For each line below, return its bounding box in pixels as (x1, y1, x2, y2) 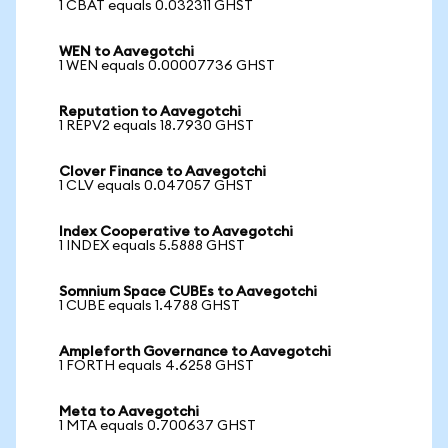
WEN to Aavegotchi (59, 45, 194, 59)
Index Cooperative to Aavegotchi (59, 225, 293, 239)
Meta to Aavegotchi (59, 405, 199, 419)
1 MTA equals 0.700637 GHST (59, 419, 256, 433)
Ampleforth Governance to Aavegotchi (59, 345, 331, 359)
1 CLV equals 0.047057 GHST (59, 179, 253, 193)
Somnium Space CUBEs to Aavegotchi (59, 285, 317, 299)
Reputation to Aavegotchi (59, 105, 241, 119)
